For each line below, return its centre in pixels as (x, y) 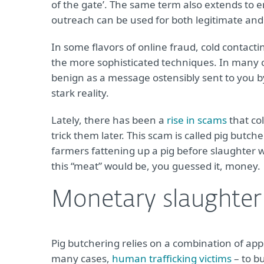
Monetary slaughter (156, 200)
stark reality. (80, 93)
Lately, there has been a (109, 120)
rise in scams (197, 120)
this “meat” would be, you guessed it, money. (156, 166)
